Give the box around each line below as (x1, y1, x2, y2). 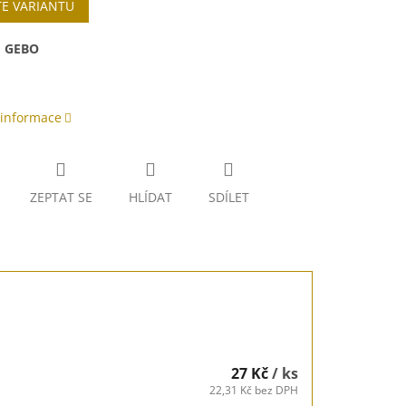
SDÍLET (208, 188, 249, 207)
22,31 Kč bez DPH (209, 382, 298, 398)
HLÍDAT (128, 188, 172, 207)
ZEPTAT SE (29, 188, 92, 207)
